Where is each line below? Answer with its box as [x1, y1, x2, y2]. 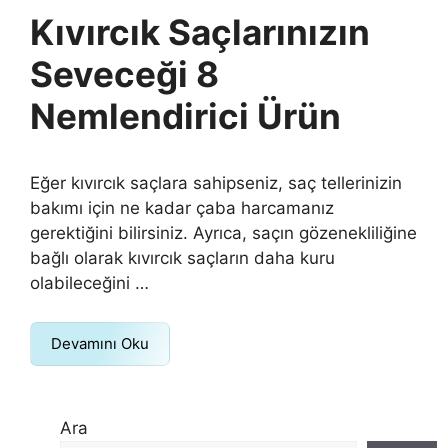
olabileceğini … [30, 273, 149, 293]
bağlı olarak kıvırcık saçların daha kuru [30, 248, 335, 268]
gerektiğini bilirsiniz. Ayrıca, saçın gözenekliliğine [30, 223, 417, 243]
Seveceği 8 [30, 53, 219, 95]
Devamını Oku [51, 333, 149, 353]
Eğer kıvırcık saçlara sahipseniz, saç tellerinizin [30, 173, 402, 193]
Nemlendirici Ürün [30, 95, 341, 137]
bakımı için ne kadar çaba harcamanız [30, 198, 334, 218]
